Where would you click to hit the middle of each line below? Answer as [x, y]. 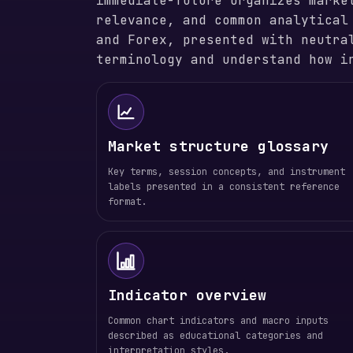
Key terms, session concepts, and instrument [227, 172]
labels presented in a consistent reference [224, 187]
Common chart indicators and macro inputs [218, 321]
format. [127, 202]
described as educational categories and [216, 336]
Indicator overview [188, 295]
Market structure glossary [218, 146]
